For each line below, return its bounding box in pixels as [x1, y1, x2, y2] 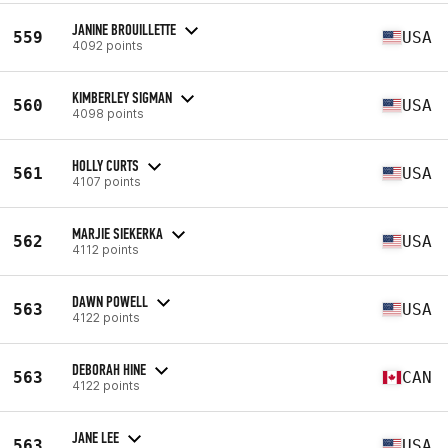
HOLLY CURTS [72, 155, 139, 175]
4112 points [72, 241, 139, 257]
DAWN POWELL [72, 291, 148, 311]
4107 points [72, 173, 141, 189]
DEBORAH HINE [72, 359, 146, 379]
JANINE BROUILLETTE [72, 19, 176, 39]
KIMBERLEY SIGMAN [72, 87, 172, 107]
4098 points [72, 105, 144, 121]
